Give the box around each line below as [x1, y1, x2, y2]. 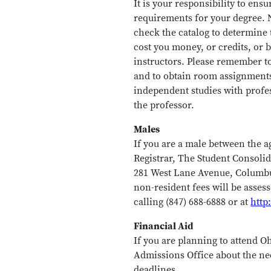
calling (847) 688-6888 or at [134, 196, 251, 208]
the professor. [134, 99, 195, 111]
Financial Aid [134, 220, 194, 232]
